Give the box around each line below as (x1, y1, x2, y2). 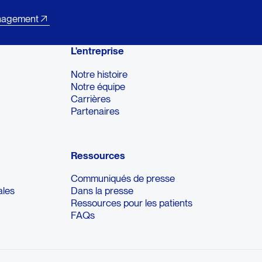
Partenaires (71, 105, 120, 117)
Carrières (71, 92, 111, 105)
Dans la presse (71, 185, 134, 197)
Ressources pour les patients (71, 197, 193, 209)
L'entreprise (71, 44, 125, 57)
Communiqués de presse (71, 173, 175, 185)
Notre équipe (71, 80, 126, 92)
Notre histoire (71, 68, 128, 80)
